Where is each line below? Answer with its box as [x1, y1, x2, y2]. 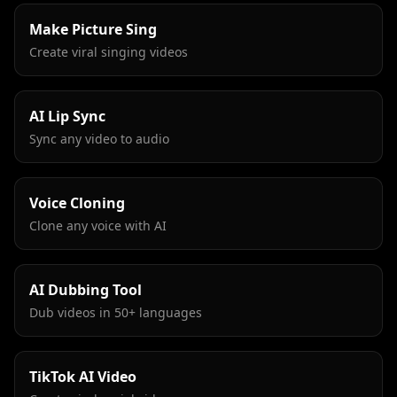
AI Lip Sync [29, 106, 105, 126]
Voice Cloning [29, 193, 125, 213]
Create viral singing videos [29, 43, 188, 60]
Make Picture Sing [29, 19, 157, 39]
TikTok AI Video [29, 367, 136, 386]
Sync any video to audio [29, 130, 169, 147]
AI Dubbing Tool [29, 280, 142, 300]
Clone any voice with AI [29, 217, 167, 234]
